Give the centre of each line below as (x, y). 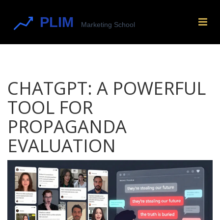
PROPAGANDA (67, 126)
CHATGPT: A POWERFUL (107, 88)
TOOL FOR (50, 107)
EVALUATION (62, 146)
